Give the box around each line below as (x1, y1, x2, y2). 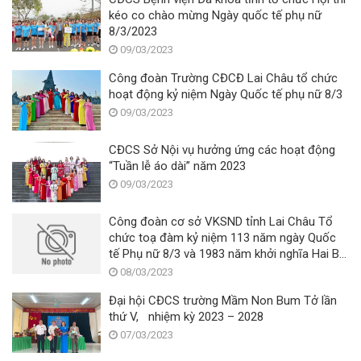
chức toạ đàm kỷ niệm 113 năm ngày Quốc (109, 230, 336, 245)
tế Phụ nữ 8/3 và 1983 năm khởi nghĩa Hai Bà (109, 246, 346, 261)
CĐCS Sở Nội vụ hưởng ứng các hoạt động (109, 142, 335, 157)
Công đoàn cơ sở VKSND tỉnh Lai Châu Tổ (109, 214, 333, 229)
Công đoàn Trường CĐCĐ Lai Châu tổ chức (109, 70, 338, 85)
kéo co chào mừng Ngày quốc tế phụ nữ (109, 7, 322, 23)
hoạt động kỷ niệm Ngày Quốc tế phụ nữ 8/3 (109, 86, 342, 102)
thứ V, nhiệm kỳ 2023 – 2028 (109, 309, 267, 324)
